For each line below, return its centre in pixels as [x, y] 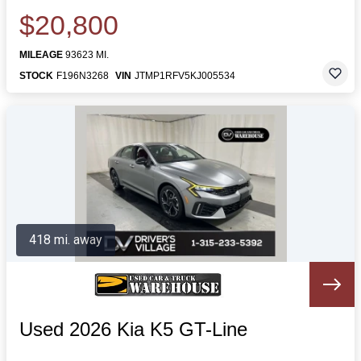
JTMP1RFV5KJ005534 [185, 76]
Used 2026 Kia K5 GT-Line [133, 329]
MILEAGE [41, 55]
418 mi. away [66, 240]
